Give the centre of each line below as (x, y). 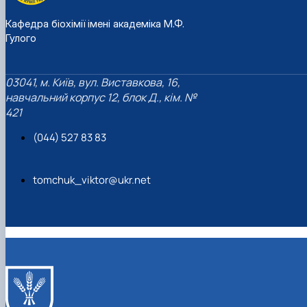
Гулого (21, 38)
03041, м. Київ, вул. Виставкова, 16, (93, 83)
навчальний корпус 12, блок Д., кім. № (101, 98)
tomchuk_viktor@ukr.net (92, 180)
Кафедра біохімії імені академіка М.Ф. (95, 23)
